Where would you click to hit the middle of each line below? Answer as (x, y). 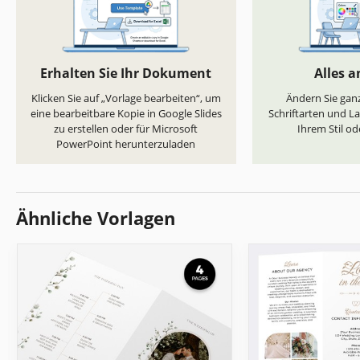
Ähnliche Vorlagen (96, 218)
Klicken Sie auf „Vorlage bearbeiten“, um (126, 98)
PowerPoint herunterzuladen (126, 144)
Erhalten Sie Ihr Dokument (126, 74)
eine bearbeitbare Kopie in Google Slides (126, 114)
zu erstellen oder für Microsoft (126, 129)
